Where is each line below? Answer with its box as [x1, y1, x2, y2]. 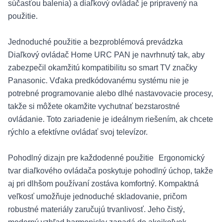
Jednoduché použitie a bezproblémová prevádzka [8, 38, 188, 46]
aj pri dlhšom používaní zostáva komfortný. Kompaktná [8, 179, 199, 188]
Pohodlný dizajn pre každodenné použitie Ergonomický [8, 154, 205, 162]
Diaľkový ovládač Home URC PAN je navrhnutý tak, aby [8, 51, 205, 59]
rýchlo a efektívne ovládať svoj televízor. [8, 128, 148, 136]
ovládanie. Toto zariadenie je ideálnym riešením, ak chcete [8, 115, 213, 123]
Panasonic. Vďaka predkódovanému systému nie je [8, 76, 189, 85]
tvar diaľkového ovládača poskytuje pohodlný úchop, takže [8, 166, 213, 175]
